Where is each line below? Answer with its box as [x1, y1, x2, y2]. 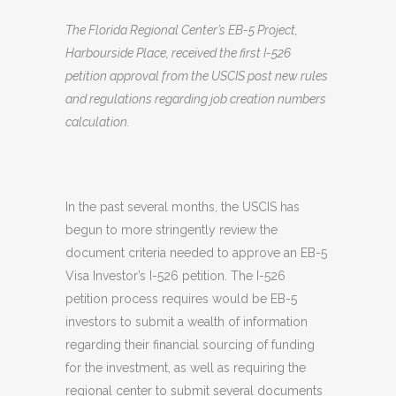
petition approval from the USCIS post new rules [65, 69, 328, 83]
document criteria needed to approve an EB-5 [65, 246, 327, 260]
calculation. [65, 115, 130, 129]
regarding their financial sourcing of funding [65, 338, 315, 352]
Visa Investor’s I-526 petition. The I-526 [65, 269, 286, 283]
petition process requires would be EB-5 [65, 292, 297, 306]
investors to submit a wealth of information [65, 315, 308, 329]
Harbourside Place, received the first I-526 [65, 46, 291, 60]
